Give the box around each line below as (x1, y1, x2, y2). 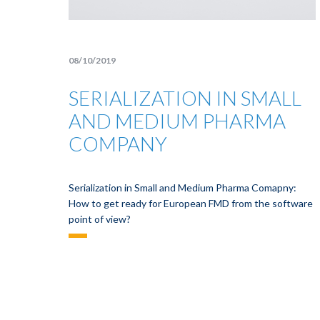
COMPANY (69, 131, 167, 156)
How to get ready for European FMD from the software (69, 197, 313, 209)
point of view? (69, 213, 131, 225)
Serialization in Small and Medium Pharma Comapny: (69, 181, 296, 194)
